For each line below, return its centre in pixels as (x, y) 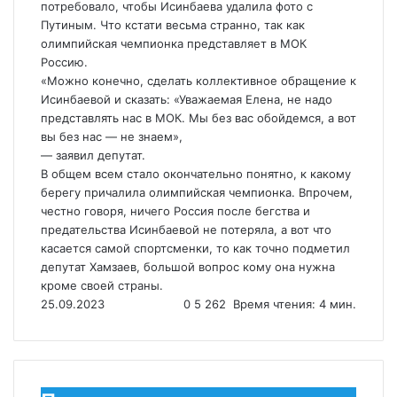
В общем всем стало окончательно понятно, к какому (196, 174)
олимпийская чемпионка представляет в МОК (174, 43)
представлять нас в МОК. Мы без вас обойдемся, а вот (198, 118)
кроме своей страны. (102, 285)
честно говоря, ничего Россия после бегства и (175, 211)
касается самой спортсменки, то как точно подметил (195, 248)
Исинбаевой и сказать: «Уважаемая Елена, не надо (187, 99)
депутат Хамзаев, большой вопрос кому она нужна (188, 267)
